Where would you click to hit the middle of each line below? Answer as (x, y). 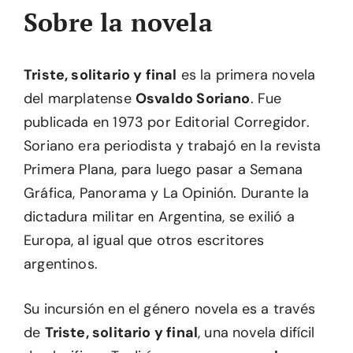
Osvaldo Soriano (193, 98)
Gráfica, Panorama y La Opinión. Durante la (167, 193)
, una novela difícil (256, 333)
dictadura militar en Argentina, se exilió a (159, 217)
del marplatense (80, 98)
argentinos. (61, 264)
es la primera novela (246, 75)
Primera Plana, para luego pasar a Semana (163, 169)
